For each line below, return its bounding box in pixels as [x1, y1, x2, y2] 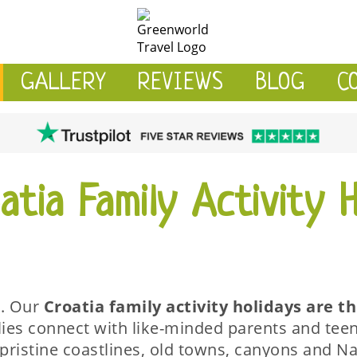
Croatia [43, 295, 104, 317]
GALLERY [20, 71, 106, 96]
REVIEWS [137, 71, 224, 96]
